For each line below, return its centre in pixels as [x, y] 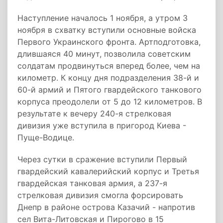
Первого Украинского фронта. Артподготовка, [109, 42]
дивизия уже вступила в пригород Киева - [102, 125]
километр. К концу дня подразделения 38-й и [108, 78]
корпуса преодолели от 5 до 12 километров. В [110, 102]
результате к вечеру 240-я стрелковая [94, 113]
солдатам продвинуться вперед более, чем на [109, 66]
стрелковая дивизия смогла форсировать [100, 195]
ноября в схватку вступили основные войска [107, 30]
